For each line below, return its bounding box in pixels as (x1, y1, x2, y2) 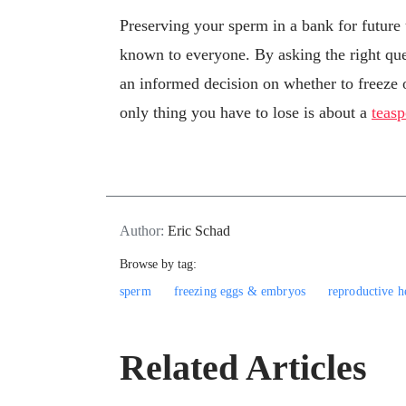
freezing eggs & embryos (173, 284, 305, 298)
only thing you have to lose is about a (120, 103, 372, 122)
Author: (120, 222, 168, 238)
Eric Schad (168, 222, 230, 238)
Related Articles (120, 346, 367, 388)
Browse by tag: (120, 256, 197, 271)
